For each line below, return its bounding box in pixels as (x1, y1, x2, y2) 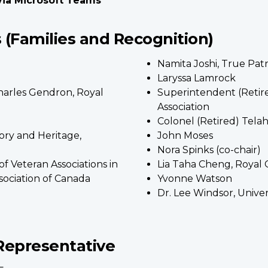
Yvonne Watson (157, 172, 233, 184)
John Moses (157, 129, 214, 141)
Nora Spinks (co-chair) (157, 144, 261, 156)
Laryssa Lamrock (157, 72, 236, 84)
